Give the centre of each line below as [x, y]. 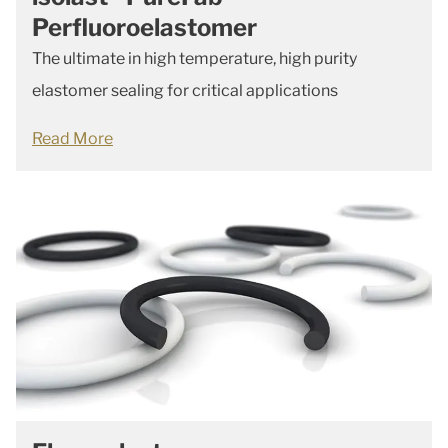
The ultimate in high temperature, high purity [194, 58]
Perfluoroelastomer [144, 27]
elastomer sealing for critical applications [185, 90]
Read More [72, 138]
